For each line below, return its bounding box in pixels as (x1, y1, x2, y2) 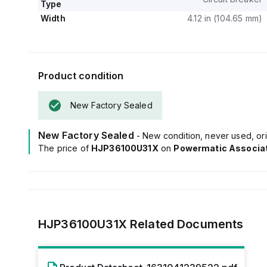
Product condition (38, 70, 124, 82)
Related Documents (126, 217, 244, 231)
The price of (38, 143, 91, 153)
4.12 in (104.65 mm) (187, 13, 262, 23)
